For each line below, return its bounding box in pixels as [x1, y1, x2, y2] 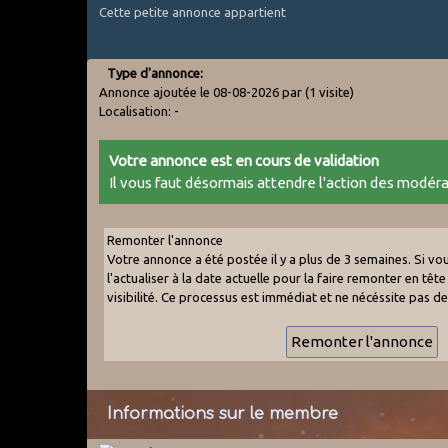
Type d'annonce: [107, 65, 204, 80]
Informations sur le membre [107, 404, 339, 423]
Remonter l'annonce [107, 232, 224, 247]
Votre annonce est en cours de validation [109, 151, 380, 169]
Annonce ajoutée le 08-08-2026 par [99, 84, 306, 99]
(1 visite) [305, 84, 355, 99]
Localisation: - [99, 103, 180, 118]
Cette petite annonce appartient [99, 4, 287, 19]
